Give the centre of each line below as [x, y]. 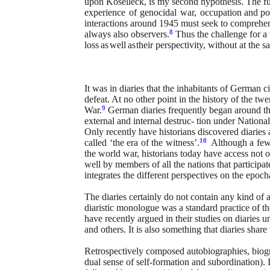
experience [105, 12]
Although [229, 143]
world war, [119, 153]
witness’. [182, 143]
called [96, 143]
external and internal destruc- [139, 121]
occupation [221, 12]
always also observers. [127, 34]
